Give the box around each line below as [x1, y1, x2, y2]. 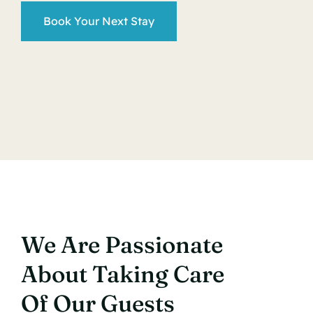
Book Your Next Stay [43, 13, 154, 28]
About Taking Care [20, 259, 224, 288]
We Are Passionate [20, 230, 223, 259]
